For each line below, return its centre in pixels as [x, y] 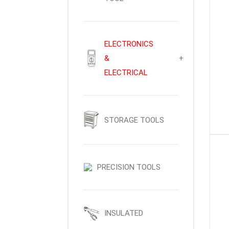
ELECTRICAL [126, 73]
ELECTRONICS [129, 44]
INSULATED [124, 213]
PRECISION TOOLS [129, 167]
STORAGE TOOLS [134, 120]
